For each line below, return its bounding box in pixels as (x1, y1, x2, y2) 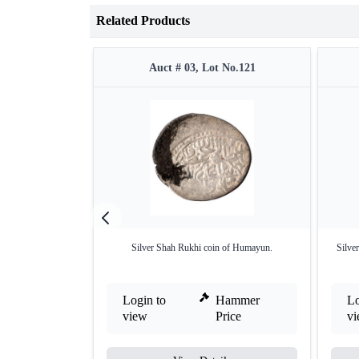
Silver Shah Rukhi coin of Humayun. (131, 241, 272, 253)
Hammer (216, 292, 260, 307)
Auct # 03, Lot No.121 (148, 61, 256, 74)
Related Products (96, 13, 190, 27)
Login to (123, 292, 166, 307)
